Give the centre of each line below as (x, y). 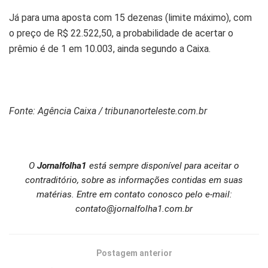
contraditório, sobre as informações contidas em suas (134, 180)
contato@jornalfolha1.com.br (134, 209)
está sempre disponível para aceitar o (163, 166)
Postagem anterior (134, 253)
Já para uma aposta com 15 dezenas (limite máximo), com (130, 18)
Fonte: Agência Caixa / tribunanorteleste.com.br (108, 111)
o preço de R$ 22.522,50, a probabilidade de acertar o (121, 33)
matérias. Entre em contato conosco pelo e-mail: (134, 195)
